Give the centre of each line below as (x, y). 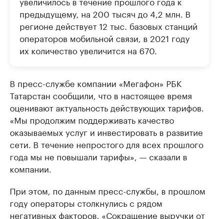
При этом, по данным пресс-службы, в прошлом (108, 190)
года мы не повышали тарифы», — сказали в (99, 156)
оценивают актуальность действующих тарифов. (107, 107)
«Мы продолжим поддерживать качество (92, 120)
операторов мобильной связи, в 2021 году (105, 38)
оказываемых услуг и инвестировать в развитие (106, 132)
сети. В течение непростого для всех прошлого (107, 144)
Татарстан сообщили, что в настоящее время (101, 95)
